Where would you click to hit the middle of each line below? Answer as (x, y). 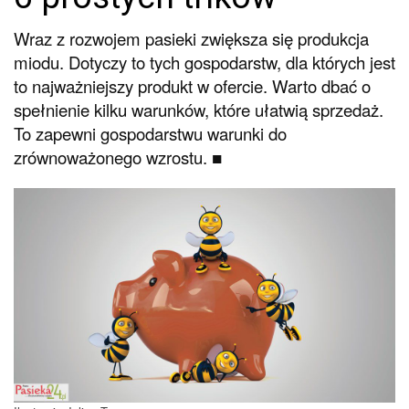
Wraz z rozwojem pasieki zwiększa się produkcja (191, 38)
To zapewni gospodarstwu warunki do (150, 133)
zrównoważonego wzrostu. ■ (118, 157)
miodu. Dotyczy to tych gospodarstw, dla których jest (204, 62)
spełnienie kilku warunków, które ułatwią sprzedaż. (199, 109)
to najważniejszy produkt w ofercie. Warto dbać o (192, 85)
